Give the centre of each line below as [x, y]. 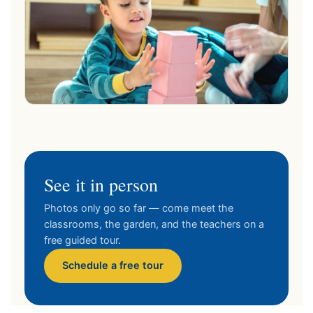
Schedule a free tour [113, 266]
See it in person [101, 185]
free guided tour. [82, 241]
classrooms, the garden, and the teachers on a [154, 225]
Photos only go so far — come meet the [139, 209]
